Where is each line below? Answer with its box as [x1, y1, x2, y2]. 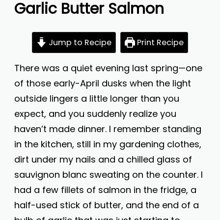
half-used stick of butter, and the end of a [14, 199, 199, 211]
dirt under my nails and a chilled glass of [14, 153, 192, 165]
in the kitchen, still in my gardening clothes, [14, 138, 201, 150]
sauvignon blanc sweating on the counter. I [14, 168, 203, 181]
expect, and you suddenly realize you [14, 108, 176, 120]
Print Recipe [135, 37, 184, 48]
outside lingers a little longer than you [14, 92, 179, 105]
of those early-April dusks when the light [14, 77, 191, 89]
